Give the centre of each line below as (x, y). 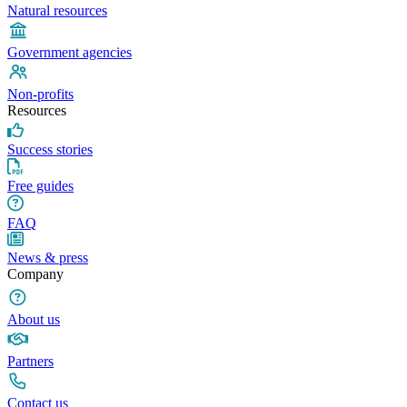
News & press (48, 258)
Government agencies (69, 53)
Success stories (50, 150)
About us (34, 320)
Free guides (40, 186)
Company (35, 274)
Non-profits (40, 94)
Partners (30, 362)
